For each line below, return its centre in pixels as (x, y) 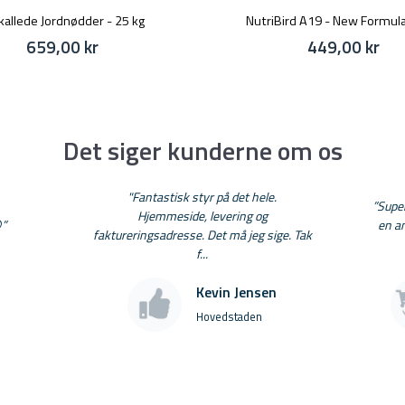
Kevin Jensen (237, 292)
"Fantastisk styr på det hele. (202, 196)
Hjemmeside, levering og (202, 215)
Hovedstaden (230, 316)
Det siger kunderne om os (202, 150)
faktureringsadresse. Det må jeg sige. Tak (202, 234)
